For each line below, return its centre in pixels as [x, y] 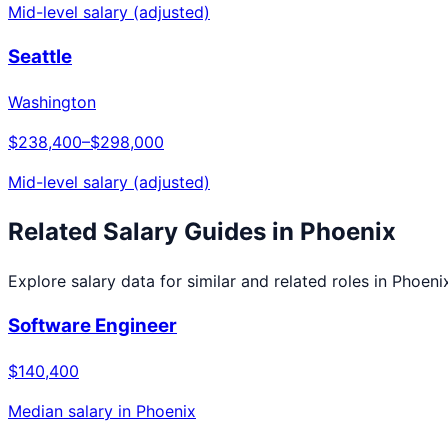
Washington [52, 101]
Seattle [40, 56]
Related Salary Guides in [154, 231]
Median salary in [72, 410]
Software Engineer [92, 326]
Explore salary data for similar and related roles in [200, 281]
